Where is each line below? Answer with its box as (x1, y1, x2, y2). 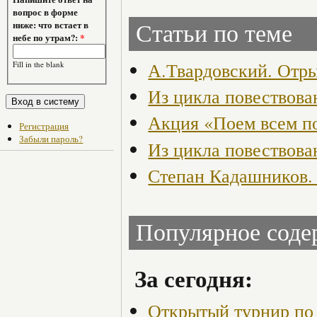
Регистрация (19, 119, 69, 132)
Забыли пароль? (19, 132, 83, 145)
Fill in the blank (13, 59, 65, 70)
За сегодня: (134, 262, 253, 296)
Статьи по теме (136, 21, 292, 47)
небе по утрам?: (13, 31, 81, 45)
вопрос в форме (13, 6, 79, 19)
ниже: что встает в (13, 18, 89, 32)
